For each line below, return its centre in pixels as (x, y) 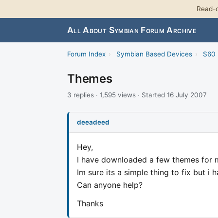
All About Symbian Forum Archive (132, 30)
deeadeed (93, 122)
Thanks (90, 203)
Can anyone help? (110, 185)
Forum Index (86, 54)
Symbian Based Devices (154, 54)
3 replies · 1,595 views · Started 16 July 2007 (137, 95)
